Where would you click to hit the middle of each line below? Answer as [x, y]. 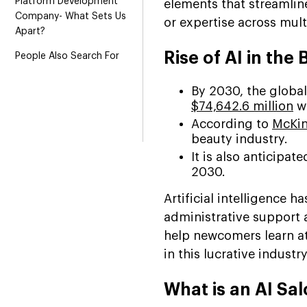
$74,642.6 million [242, 106]
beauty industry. [240, 139]
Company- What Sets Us [71, 16]
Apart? [30, 31]
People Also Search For [67, 56]
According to [232, 124]
